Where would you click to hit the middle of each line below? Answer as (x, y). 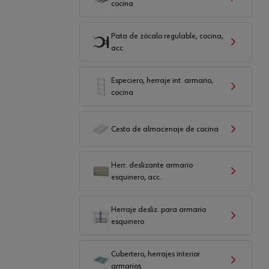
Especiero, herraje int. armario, (162, 80)
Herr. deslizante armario (152, 165)
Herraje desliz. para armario (159, 210)
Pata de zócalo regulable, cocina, (167, 36)
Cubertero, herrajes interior (156, 254)
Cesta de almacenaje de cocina (165, 129)
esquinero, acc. (136, 177)
